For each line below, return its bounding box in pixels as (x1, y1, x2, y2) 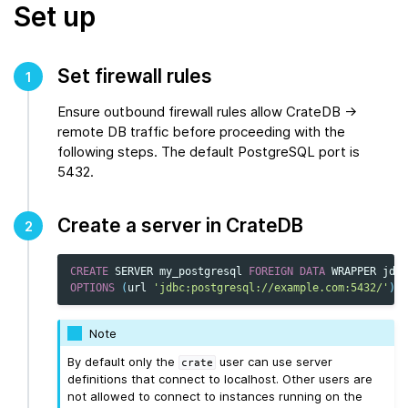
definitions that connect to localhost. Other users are (67, 372, 373, 387)
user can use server (216, 354, 333, 370)
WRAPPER (331, 265, 376, 279)
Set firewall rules (57, 65, 212, 88)
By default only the (67, 354, 179, 370)
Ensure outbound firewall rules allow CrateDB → (57, 103, 357, 121)
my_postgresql (159, 265, 242, 279)
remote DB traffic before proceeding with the (57, 123, 345, 141)
